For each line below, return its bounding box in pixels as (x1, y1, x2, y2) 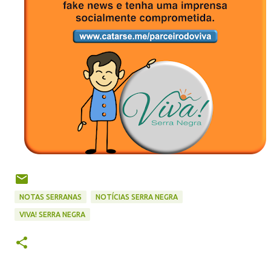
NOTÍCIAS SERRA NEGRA (96, 193, 178, 201)
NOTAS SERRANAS (19, 193, 82, 201)
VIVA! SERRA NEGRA (19, 211, 85, 219)
